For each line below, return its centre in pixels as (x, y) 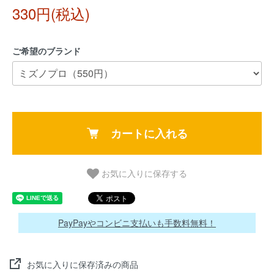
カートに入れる (149, 133)
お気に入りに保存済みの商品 (83, 264)
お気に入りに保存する (144, 173)
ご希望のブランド (46, 51)
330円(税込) (51, 13)
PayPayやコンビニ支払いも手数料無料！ (137, 222)
